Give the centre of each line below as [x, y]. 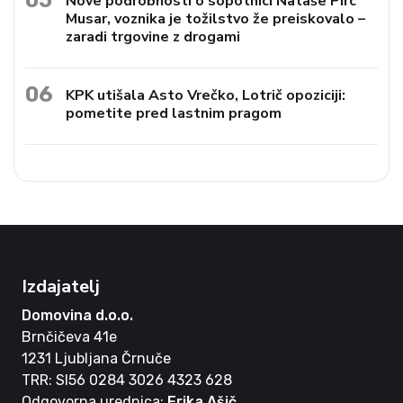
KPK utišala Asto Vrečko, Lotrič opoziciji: [206, 95]
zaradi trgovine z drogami [153, 36]
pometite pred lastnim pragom [174, 113]
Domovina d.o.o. [77, 315]
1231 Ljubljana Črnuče [96, 358]
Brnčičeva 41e [69, 336]
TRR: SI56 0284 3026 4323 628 [127, 380]
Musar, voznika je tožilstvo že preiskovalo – [216, 18]
